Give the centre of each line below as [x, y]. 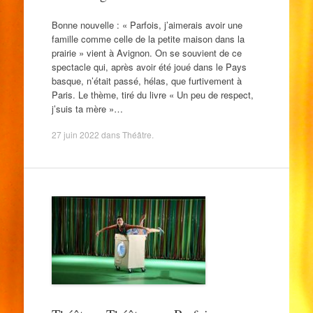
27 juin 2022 [75, 134]
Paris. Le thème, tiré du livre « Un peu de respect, [152, 94]
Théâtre [137, 134]
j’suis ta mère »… [87, 108]
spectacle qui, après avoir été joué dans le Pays [149, 66]
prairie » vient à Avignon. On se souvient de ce [146, 52]
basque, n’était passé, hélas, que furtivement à [146, 80]
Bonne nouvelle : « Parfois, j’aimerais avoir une [147, 24]
